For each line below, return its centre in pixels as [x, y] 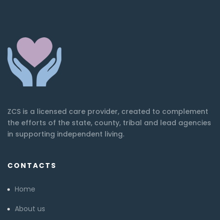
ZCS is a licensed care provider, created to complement [108, 112]
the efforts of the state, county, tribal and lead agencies [109, 123]
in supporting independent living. [66, 134]
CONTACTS [32, 166]
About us [30, 209]
